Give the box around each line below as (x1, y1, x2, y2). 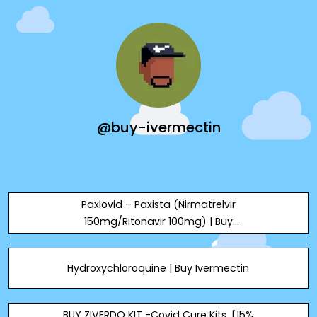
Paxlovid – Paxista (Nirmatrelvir (81, 197, 236, 212)
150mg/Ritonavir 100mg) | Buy (83, 214, 233, 229)
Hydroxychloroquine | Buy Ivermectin (67, 261, 250, 275)
